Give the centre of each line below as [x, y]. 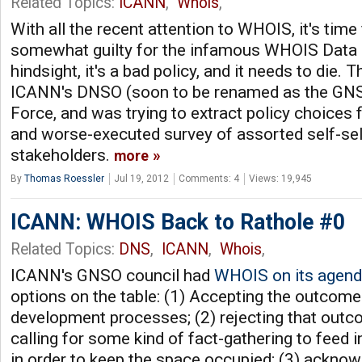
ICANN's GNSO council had [112, 276]
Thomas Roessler [64, 179]
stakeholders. [62, 155]
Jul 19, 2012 [141, 179]
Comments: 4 [209, 179]
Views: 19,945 [280, 179]
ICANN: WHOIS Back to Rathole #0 [178, 222]
